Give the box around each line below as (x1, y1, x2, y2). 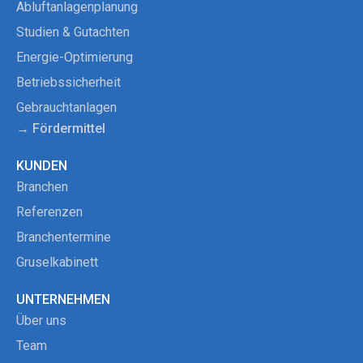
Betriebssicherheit (16, 75, 121, 91)
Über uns (16, 313, 66, 329)
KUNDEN (16, 158, 67, 174)
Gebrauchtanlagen (16, 100, 117, 116)
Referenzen (16, 204, 83, 220)
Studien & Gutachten (16, 24, 130, 41)
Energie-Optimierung (16, 49, 133, 66)
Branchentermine (16, 229, 111, 246)
